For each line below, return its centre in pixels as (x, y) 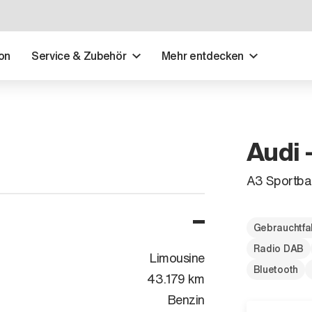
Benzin (186, 299)
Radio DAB (278, 248)
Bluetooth (275, 269)
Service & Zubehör (79, 56)
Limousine (177, 257)
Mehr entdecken (203, 56)
